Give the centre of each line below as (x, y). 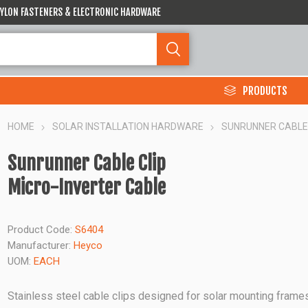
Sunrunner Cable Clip (87, 163)
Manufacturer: (40, 245)
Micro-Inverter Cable (87, 187)
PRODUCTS (265, 90)
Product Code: (40, 230)
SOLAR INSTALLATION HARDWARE (128, 126)
